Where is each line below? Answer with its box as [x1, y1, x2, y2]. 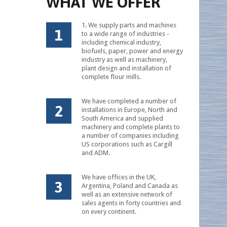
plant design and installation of [82, 64, 171, 72]
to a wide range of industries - [82, 30, 169, 37]
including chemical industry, [82, 39, 161, 46]
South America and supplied [82, 115, 163, 122]
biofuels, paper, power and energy [82, 47, 183, 55]
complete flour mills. [82, 73, 141, 81]
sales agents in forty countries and [82, 199, 181, 207]
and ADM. [82, 149, 110, 157]
